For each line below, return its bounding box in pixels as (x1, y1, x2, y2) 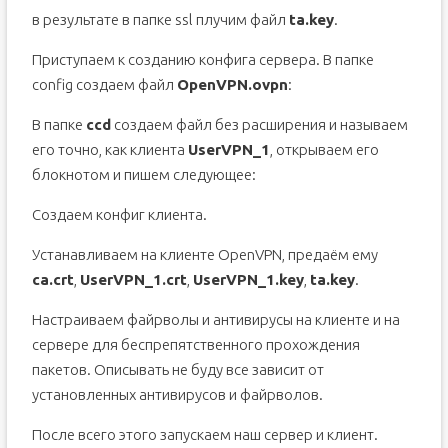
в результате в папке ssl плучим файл (31, 11, 289, 28)
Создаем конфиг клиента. (31, 206, 207, 223)
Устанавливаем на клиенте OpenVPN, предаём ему (31, 246, 378, 263)
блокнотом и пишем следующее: (31, 166, 256, 183)
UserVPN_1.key (192, 271, 304, 288)
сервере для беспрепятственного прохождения (31, 336, 360, 353)
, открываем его (269, 141, 379, 158)
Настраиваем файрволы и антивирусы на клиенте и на (31, 311, 400, 328)
